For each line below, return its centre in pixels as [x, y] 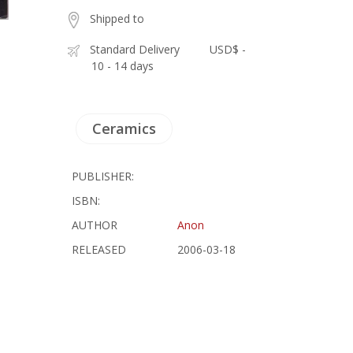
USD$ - [228, 49]
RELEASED [99, 249]
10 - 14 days [123, 66]
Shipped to [117, 19]
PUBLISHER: [103, 176]
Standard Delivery [135, 49]
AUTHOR [95, 225]
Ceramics [124, 128]
